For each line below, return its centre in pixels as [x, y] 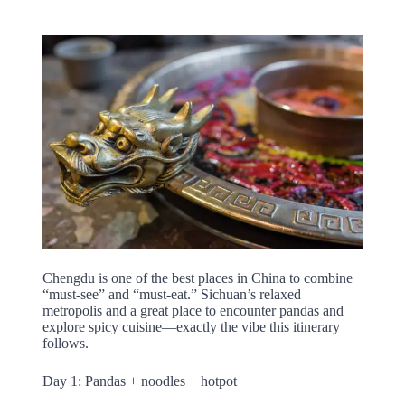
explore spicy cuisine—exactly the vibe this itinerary [191, 327]
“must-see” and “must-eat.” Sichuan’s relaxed [171, 295]
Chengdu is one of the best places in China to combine [197, 278]
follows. [65, 344]
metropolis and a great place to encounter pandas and [193, 311]
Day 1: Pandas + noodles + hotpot [139, 381]
